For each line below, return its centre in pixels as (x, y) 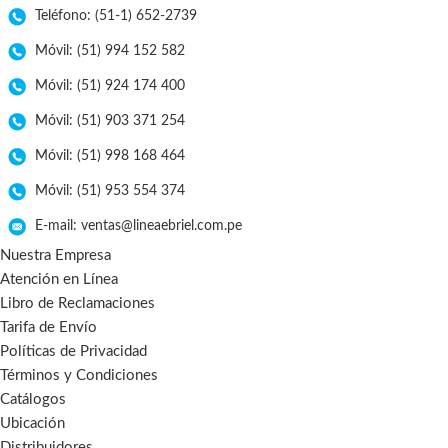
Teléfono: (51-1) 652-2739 (116, 16)
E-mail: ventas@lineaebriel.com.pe (138, 226)
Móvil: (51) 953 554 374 (110, 191)
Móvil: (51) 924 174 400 (110, 86)
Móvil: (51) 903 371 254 (110, 121)
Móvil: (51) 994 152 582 (110, 51)
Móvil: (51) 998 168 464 (110, 156)
